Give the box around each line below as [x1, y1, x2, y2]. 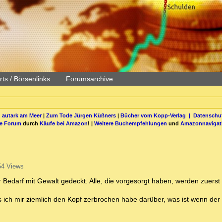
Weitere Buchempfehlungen [94, 120, 167, 126]
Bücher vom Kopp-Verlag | [120, 112, 193, 118]
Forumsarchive [66, 75, 113, 83]
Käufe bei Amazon [40, 120, 88, 126]
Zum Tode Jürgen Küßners [46, 112, 116, 118]
